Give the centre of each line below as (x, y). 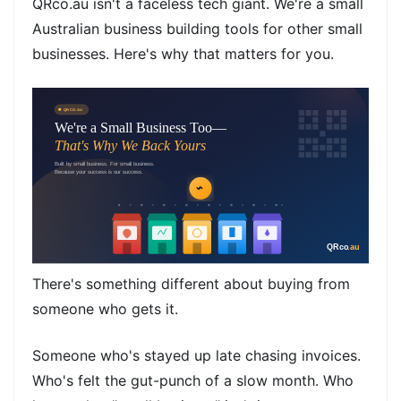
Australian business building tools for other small (197, 29)
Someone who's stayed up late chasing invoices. (196, 356)
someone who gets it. (105, 309)
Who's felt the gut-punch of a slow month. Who (193, 381)
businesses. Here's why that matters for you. (183, 54)
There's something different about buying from (191, 284)
